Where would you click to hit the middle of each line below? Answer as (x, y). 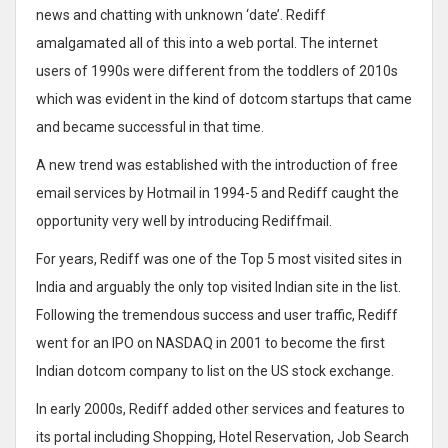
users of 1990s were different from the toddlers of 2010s (217, 70)
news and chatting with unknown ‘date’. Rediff (181, 14)
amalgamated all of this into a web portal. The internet (207, 42)
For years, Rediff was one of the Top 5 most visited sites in (219, 258)
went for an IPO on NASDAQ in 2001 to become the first (210, 342)
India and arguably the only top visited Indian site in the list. (218, 286)
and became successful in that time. (150, 126)
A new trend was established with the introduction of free (217, 164)
